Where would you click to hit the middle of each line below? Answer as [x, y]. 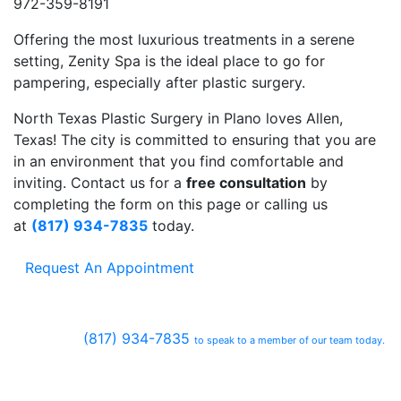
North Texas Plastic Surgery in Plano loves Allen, [178, 119]
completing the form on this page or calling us [171, 205]
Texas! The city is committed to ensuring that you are [195, 140]
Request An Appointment [110, 268]
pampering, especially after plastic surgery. [159, 83]
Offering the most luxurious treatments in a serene [184, 40]
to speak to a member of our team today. [290, 340]
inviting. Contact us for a [100, 183]
